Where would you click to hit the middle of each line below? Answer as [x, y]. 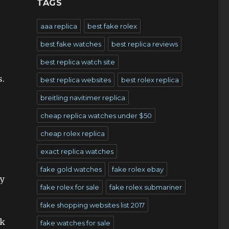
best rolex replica [150, 80]
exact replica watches [77, 151]
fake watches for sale [75, 223]
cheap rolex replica [72, 133]
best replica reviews [144, 44]
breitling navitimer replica [83, 98]
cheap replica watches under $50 [96, 116]
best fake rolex [112, 26]
